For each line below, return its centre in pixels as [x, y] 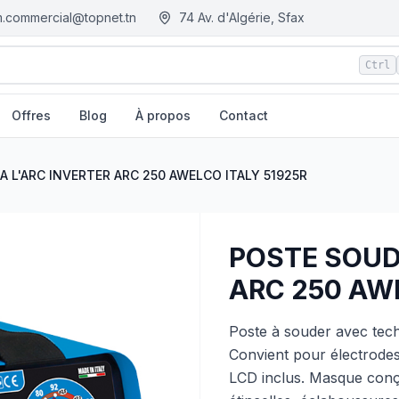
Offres [31, 115]
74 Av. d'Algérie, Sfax [242, 17]
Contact [244, 115]
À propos [163, 115]
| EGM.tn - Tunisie [156, 148]
